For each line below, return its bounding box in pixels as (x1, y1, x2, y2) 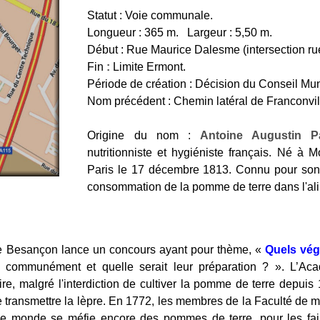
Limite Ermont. (110, 61, 186, 74)
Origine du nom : (87, 129, 191, 142)
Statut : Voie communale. (87, 9, 214, 22)
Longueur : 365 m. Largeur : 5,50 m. (87, 26, 273, 39)
